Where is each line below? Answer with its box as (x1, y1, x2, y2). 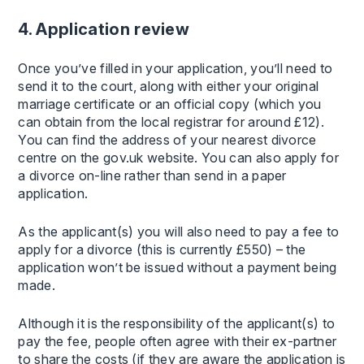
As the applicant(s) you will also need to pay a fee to (18, 223, 340, 240)
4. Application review (18, 19, 190, 39)
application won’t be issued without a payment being (18, 258, 337, 275)
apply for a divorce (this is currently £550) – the (18, 240, 306, 258)
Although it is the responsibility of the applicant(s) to (18, 314, 336, 331)
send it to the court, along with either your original (18, 77, 319, 94)
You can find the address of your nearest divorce (18, 131, 317, 148)
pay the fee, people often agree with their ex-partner (18, 332, 337, 349)
